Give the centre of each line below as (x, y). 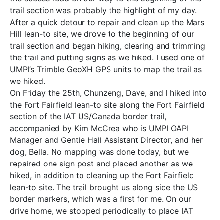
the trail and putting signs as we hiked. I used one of (107, 57)
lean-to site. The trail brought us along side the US (104, 187)
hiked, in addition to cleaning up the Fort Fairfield (102, 175)
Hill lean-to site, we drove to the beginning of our (102, 34)
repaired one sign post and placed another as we (101, 164)
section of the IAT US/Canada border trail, (88, 116)
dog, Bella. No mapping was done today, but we (99, 152)
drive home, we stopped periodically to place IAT (101, 211)
